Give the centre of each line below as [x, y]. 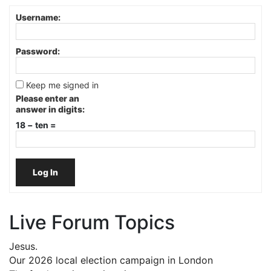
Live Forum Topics [92, 222]
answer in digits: [50, 109]
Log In [45, 172]
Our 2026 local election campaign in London [111, 260]
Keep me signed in [62, 85]
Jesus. [23, 246]
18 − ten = [36, 125]
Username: [38, 17]
